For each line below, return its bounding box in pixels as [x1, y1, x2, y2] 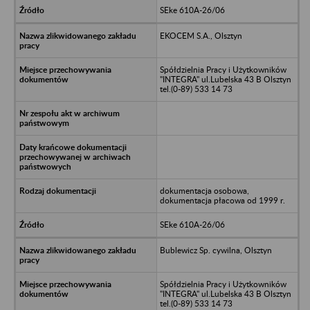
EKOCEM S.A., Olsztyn [159, 30, 242, 41]
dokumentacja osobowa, [159, 185, 249, 196]
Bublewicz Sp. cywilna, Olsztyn [159, 244, 272, 255]
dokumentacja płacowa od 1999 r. [159, 194, 285, 206]
